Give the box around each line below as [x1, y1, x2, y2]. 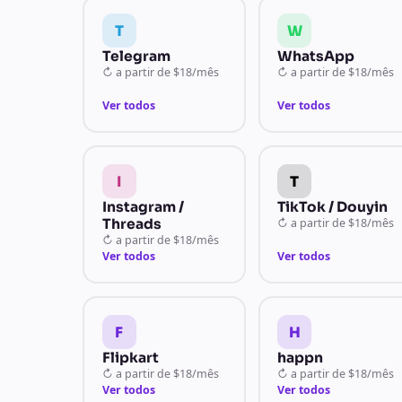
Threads [101, 215, 162, 232]
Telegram [101, 48, 170, 65]
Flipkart [101, 349, 159, 366]
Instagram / [101, 198, 184, 215]
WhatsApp [277, 48, 355, 65]
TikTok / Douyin [277, 198, 389, 215]
